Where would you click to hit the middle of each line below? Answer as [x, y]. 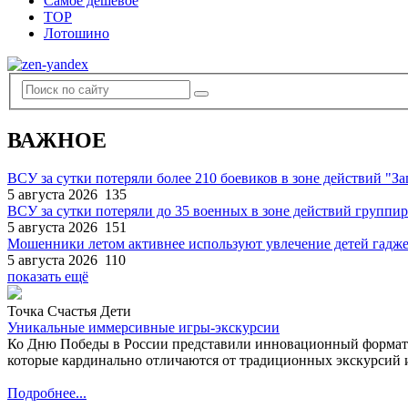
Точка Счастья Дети [69, 311]
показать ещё [48, 277]
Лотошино [76, 33]
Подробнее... [47, 393]
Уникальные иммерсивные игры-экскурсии [143, 328]
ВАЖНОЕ [57, 140]
